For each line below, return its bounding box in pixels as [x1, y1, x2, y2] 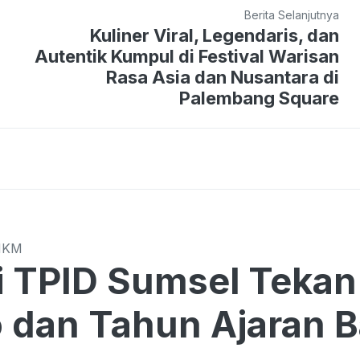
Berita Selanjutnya [244, 7, 340, 22]
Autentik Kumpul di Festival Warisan [35, 45, 340, 67]
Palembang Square [179, 87, 340, 108]
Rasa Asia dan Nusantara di [106, 66, 340, 88]
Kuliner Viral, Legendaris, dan [90, 24, 340, 46]
